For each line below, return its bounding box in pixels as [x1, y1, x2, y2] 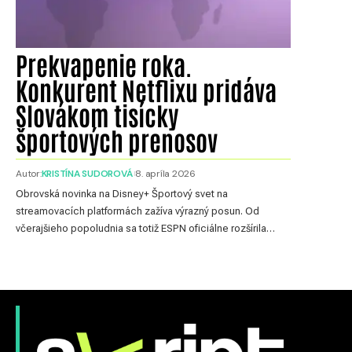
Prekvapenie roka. [16, 47, 192, 80]
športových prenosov [16, 123, 218, 156]
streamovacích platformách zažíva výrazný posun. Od [16, 204, 259, 217]
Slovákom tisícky [16, 97, 178, 130]
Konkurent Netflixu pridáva [16, 72, 277, 105]
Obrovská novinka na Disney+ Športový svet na [16, 187, 228, 200]
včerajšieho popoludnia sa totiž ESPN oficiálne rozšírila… [16, 222, 275, 234]
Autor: [16, 167, 42, 180]
